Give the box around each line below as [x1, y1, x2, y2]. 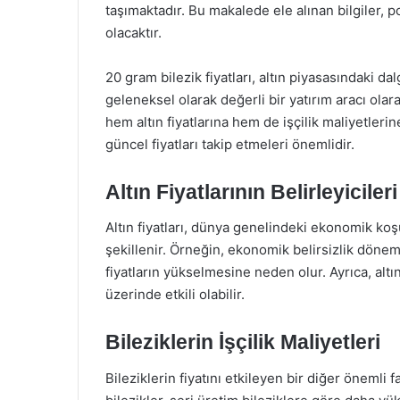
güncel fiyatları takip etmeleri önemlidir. [105, 135, 354, 153]
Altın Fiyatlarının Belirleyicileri [105, 179, 397, 204]
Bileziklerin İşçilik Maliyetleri [105, 330, 380, 354]
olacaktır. [105, 23, 162, 41]
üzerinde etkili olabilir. [105, 286, 245, 303]
